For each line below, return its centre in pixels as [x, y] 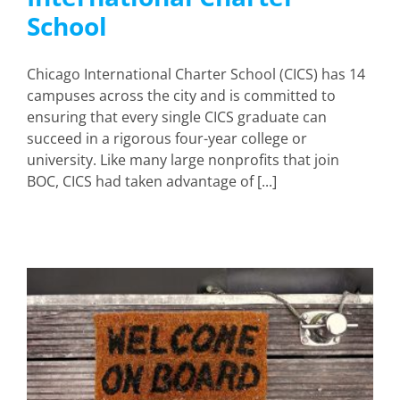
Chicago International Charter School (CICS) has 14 [196, 74]
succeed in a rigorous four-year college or [167, 138]
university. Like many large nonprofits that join [183, 159]
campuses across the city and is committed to [181, 95]
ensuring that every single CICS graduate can [177, 117]
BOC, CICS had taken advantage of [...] [152, 181]
